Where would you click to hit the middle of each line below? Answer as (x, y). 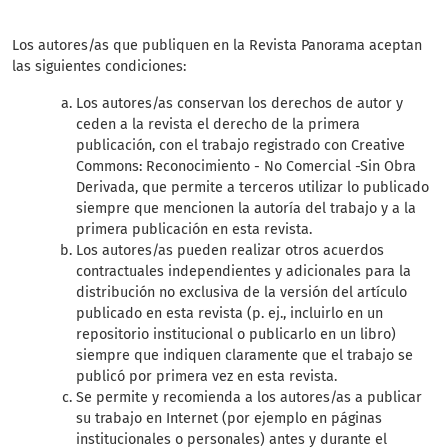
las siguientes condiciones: (101, 67)
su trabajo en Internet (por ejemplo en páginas (229, 419)
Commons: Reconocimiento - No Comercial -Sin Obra (246, 167)
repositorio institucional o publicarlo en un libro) (236, 335)
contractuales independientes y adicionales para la (243, 272)
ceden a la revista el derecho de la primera (218, 125)
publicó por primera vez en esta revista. (206, 377)
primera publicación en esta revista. (194, 230)
